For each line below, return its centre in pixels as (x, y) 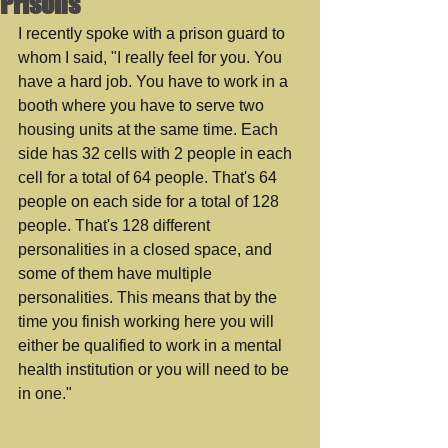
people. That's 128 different (116, 225)
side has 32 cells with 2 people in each (157, 153)
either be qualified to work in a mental (152, 345)
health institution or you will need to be (155, 369)
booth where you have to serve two (143, 105)
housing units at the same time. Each (150, 129)
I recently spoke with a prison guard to (153, 33)
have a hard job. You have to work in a (155, 81)
